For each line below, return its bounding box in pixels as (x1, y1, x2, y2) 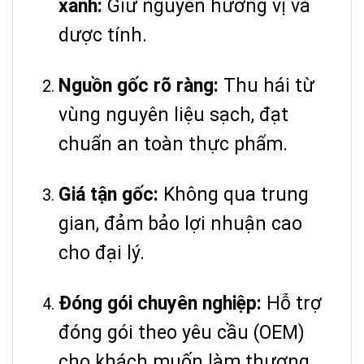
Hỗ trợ (262, 292, 322, 314)
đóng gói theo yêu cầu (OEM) (58, 321, 305, 344)
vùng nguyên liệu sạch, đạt (58, 103, 288, 126)
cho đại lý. (58, 241, 145, 264)
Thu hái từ (219, 74, 314, 97)
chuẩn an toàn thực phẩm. (58, 132, 288, 155)
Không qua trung (158, 183, 309, 206)
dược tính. (58, 24, 147, 46)
